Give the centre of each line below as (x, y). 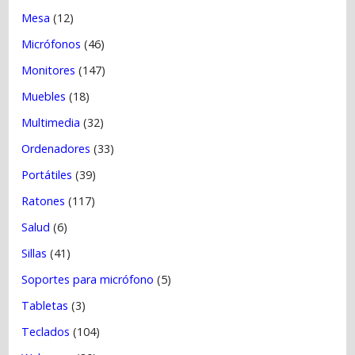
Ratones (44, 200)
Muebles (44, 96)
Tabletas (45, 305)
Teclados (46, 331)
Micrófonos (52, 44)
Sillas (34, 253)
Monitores (49, 70)
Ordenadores (56, 148)
